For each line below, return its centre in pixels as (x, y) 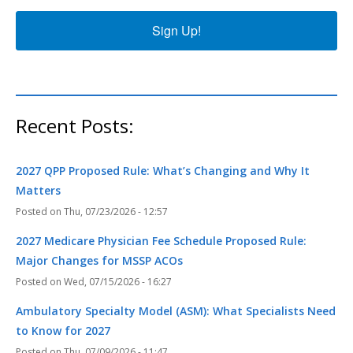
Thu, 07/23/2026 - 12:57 (116, 211)
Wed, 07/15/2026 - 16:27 (118, 281)
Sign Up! (176, 30)
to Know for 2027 (63, 330)
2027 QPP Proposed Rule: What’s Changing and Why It (163, 170)
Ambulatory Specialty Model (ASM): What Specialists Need (176, 310)
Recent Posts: (75, 125)
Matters (38, 190)
